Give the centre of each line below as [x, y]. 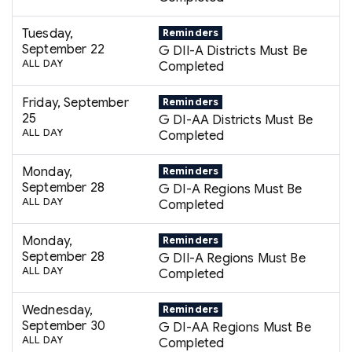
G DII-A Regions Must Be [232, 259]
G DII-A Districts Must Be [233, 51]
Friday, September [75, 103]
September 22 [63, 50]
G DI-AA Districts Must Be [236, 121]
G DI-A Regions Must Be [231, 190]
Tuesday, [48, 34]
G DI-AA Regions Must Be [235, 328]
